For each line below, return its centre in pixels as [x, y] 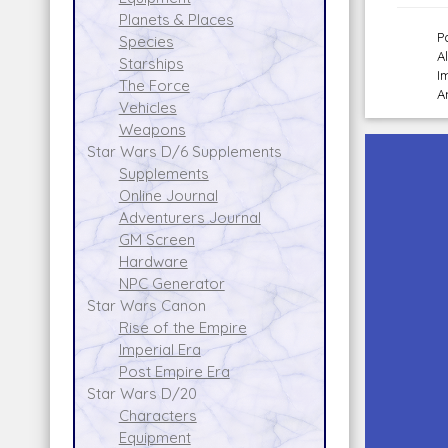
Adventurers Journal [189, 218]
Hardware [153, 262]
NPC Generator [171, 284]
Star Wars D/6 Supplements [184, 152]
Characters [157, 416]
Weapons [152, 130]
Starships [151, 64]
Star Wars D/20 [141, 394]
